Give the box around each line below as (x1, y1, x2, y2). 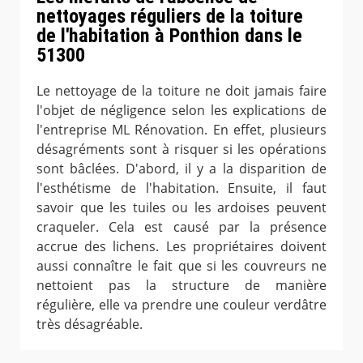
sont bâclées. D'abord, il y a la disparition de (36, 159, 327, 177)
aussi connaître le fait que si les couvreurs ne (36, 256, 327, 275)
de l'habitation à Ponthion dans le (36, 23, 302, 47)
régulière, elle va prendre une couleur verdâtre (36, 295, 327, 314)
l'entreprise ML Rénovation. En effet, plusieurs (36, 120, 327, 139)
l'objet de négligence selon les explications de (36, 100, 327, 119)
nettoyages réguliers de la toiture (36, 4, 303, 28)
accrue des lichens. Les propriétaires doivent (36, 237, 327, 255)
